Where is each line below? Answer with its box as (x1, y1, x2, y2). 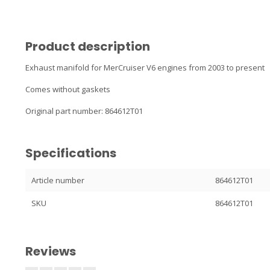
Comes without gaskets (25, 84, 110, 95)
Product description (25, 38, 150, 55)
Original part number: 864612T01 (25, 105, 143, 116)
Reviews (25, 243, 76, 260)
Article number (31, 175, 84, 186)
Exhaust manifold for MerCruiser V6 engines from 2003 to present (25, 62, 265, 73)
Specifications (25, 145, 116, 162)
